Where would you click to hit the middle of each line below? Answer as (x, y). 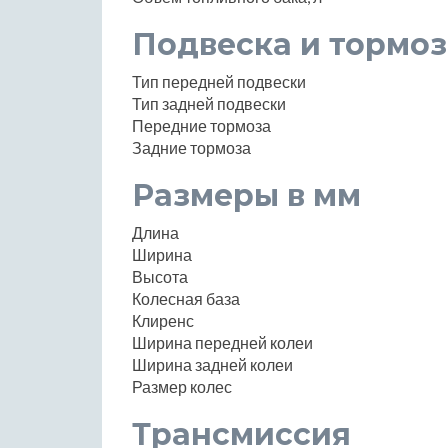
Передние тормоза (201, 125)
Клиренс (163, 320)
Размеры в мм (246, 195)
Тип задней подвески (209, 103)
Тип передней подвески (219, 81)
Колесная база (186, 298)
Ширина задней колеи (212, 364)
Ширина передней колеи (222, 342)
